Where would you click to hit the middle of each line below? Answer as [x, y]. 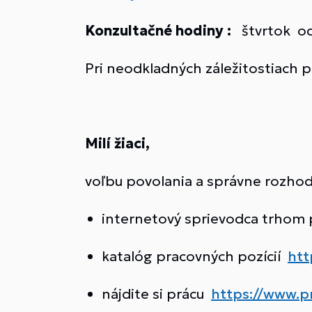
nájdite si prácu [156, 294]
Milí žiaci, [117, 143]
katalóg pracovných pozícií [195, 256]
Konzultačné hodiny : [158, 31]
